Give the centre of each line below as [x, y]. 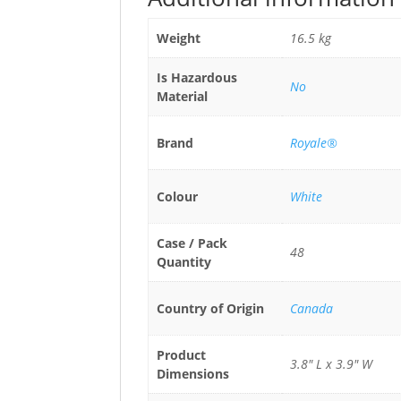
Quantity [183, 262]
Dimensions [192, 374]
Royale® [313, 143]
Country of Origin [210, 308]
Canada [311, 308]
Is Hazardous [196, 77]
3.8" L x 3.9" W [331, 364]
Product [181, 355]
